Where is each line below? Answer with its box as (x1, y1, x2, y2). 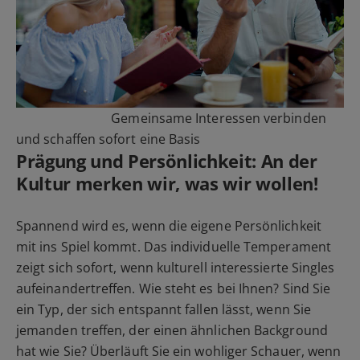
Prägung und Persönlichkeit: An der (16, 149, 317, 174)
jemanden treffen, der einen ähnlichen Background (16, 321, 328, 340)
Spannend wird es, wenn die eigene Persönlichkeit (16, 217, 321, 235)
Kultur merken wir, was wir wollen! (16, 171, 318, 196)
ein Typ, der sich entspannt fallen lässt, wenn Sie (16, 301, 311, 319)
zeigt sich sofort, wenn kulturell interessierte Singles (16, 259, 335, 277)
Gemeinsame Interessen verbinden (111, 109, 326, 128)
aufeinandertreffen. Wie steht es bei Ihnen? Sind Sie (16, 280, 331, 298)
